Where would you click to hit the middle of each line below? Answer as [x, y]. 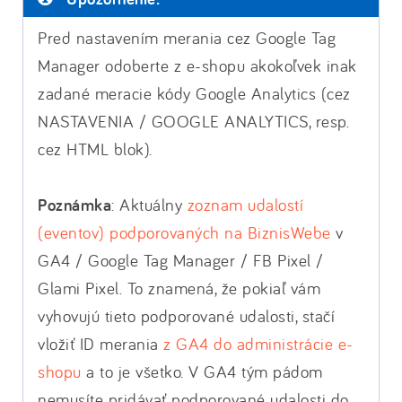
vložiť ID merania [100, 344]
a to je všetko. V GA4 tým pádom [202, 371]
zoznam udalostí [245, 205]
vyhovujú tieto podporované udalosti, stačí [186, 316]
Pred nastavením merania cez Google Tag [187, 38]
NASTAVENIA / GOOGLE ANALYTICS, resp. [193, 121]
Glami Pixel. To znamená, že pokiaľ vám [179, 288]
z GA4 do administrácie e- [258, 344]
